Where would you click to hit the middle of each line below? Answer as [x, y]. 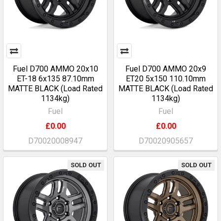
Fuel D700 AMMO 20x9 [166, 69]
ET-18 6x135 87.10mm [55, 79]
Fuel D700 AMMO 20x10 [55, 69]
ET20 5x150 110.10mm [166, 79]
